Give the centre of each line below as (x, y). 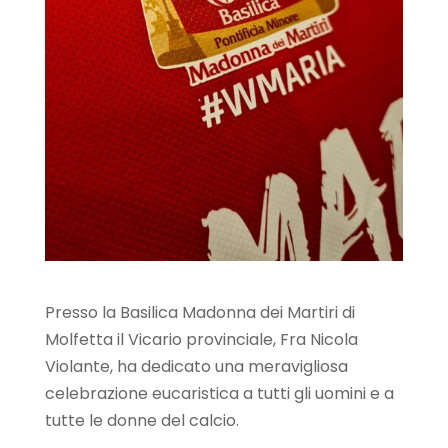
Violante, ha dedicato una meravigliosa (196, 366)
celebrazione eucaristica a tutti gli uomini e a (219, 393)
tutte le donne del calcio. (141, 420)
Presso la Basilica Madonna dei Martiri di (199, 312)
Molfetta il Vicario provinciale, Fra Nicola (201, 339)
